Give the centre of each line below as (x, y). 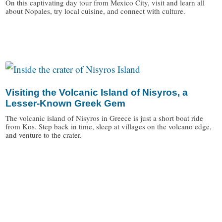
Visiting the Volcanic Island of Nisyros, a (97, 93)
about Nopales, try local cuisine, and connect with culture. (96, 11)
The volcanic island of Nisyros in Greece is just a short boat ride (105, 118)
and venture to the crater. (44, 135)
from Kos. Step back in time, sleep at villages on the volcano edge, (109, 127)
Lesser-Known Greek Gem (66, 104)
